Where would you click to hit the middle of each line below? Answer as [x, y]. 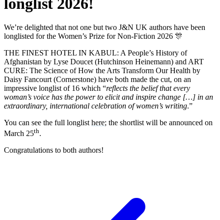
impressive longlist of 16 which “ [55, 88]
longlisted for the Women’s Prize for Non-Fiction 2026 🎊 [93, 36]
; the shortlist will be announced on [159, 123]
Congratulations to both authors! [55, 150]
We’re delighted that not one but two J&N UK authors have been [105, 27]
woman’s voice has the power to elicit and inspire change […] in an [109, 97]
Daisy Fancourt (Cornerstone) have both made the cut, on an [97, 80]
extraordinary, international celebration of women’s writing [96, 106]
